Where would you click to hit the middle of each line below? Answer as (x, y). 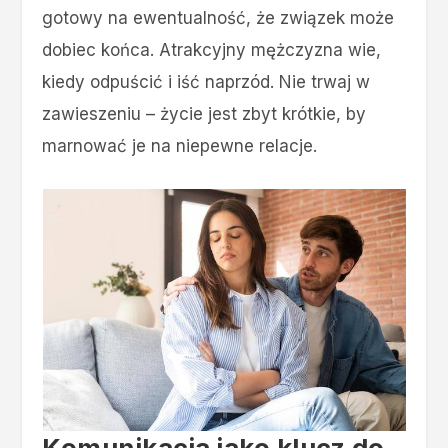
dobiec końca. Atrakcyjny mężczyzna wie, (212, 49)
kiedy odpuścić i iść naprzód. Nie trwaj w (206, 81)
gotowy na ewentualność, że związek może (218, 17)
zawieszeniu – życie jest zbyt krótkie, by (204, 113)
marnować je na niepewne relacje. (180, 145)
